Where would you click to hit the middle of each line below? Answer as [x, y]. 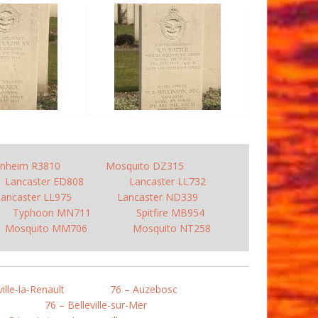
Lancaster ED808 [44, 181]
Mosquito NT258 [172, 228]
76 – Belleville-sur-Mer [96, 305]
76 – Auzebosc [144, 289]
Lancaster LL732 [168, 181]
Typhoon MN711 [52, 213]
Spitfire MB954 [170, 213]
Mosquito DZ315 [145, 166]
